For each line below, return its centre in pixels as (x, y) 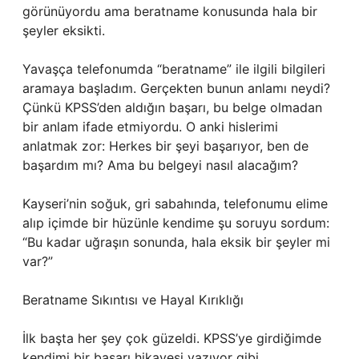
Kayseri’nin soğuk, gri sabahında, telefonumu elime (175, 204)
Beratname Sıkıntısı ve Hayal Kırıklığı (133, 300)
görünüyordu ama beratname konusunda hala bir (170, 11)
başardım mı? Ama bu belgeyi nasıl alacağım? (160, 165)
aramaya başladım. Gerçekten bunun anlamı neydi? (176, 88)
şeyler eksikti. (64, 30)
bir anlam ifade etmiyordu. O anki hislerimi (150, 127)
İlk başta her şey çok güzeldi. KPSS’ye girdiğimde (172, 338)
